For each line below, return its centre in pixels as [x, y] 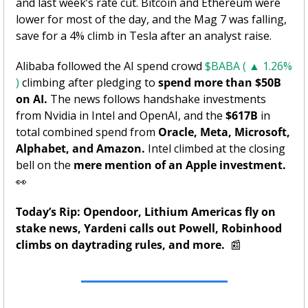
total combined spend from [86, 132]
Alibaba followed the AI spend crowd [110, 66]
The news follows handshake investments [157, 99]
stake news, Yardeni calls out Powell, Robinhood [149, 229]
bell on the [45, 165]
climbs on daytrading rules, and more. [120, 245]
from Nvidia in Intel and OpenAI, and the [121, 116]
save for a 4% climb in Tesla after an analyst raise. [145, 36]
